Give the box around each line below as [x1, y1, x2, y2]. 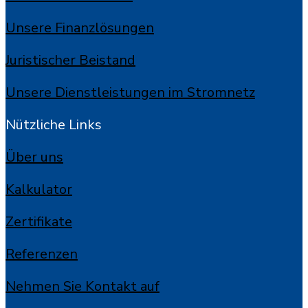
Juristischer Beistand [5, 51, 135, 69]
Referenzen [5, 245, 78, 263]
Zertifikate [5, 212, 72, 231]
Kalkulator [5, 180, 72, 199]
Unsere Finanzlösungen [5, 19, 154, 37]
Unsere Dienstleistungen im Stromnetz [5, 83, 255, 102]
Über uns [5, 148, 63, 166]
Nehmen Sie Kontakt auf [5, 277, 159, 296]
